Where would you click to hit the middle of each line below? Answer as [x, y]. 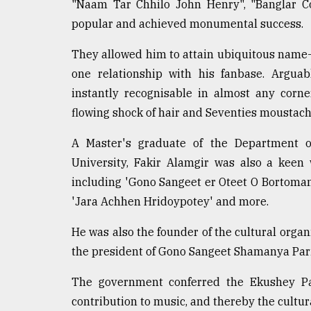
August [26, 75]
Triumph [40, 42]
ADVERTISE [47, 153]
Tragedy [49, 16]
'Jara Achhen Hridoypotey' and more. [170, 201]
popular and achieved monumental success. [187, 23]
